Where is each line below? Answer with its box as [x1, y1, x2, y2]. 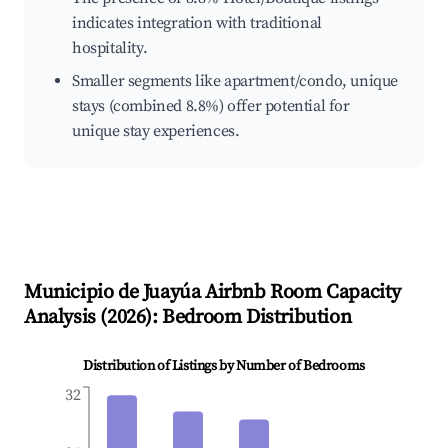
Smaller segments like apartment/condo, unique [72, 71, 399, 92]
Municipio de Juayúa [24, 280, 201, 306]
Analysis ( [24, 305, 107, 331]
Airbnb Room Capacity [200, 280, 402, 306]
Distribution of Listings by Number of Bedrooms [83, 357, 365, 376]
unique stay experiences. [72, 121, 240, 142]
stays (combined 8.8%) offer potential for [72, 96, 350, 117]
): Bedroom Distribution [145, 305, 352, 331]
